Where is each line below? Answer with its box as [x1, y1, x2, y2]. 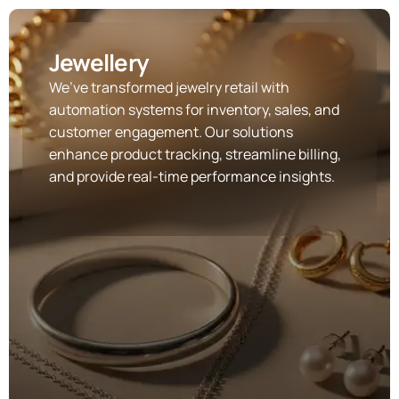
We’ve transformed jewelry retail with [49, 77, 289, 97]
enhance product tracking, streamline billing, [49, 144, 341, 164]
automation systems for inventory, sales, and [49, 100, 339, 119]
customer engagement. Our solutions [49, 122, 293, 142]
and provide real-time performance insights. [49, 167, 335, 186]
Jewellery [49, 46, 149, 78]
